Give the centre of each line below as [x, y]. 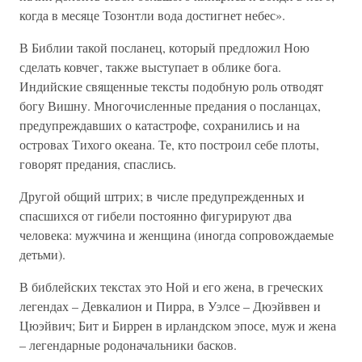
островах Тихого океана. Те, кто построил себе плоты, [169, 144]
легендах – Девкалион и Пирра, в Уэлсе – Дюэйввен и [170, 306]
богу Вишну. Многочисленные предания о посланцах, [170, 105]
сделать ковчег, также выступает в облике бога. [150, 67]
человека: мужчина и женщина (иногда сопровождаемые [177, 235]
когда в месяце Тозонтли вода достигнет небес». [152, 15]
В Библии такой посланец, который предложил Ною [164, 47]
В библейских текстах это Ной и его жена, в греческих [171, 286]
